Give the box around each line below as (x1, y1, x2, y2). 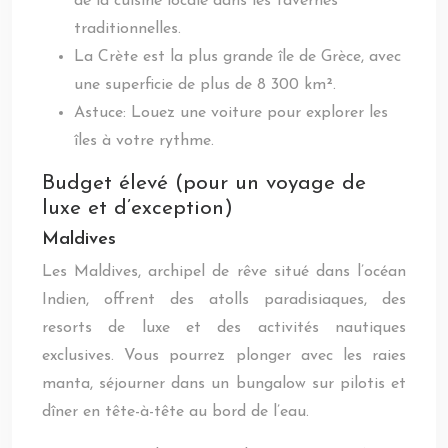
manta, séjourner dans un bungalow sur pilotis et (42, 376, 406, 392)
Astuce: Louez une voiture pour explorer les (74, 105, 388, 121)
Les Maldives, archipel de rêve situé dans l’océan (42, 264, 406, 280)
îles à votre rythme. (74, 133, 214, 149)
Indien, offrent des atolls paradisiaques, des (42, 292, 406, 308)
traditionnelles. (74, 21, 181, 37)
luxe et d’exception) (42, 198, 233, 219)
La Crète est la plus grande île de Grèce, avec (74, 49, 401, 65)
